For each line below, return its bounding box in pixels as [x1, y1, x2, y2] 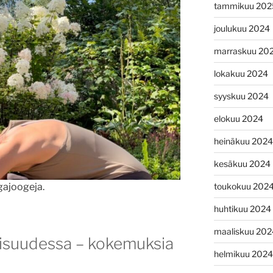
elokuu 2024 [213, 113, 263, 124]
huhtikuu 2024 [213, 203, 271, 214]
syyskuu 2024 [213, 90, 269, 101]
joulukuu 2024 [213, 23, 270, 34]
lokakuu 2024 [213, 68, 268, 79]
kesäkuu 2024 [213, 158, 271, 169]
